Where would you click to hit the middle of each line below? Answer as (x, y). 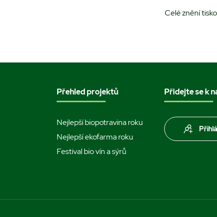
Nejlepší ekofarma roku (95, 137)
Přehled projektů (87, 92)
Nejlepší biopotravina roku (100, 122)
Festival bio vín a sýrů (92, 151)
